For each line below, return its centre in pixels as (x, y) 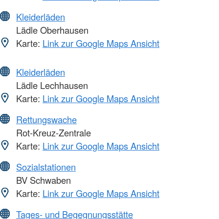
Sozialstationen (46, 166)
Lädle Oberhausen (51, 30)
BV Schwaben (42, 180)
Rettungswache (46, 119)
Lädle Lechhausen (51, 85)
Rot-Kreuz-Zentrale (52, 132)
